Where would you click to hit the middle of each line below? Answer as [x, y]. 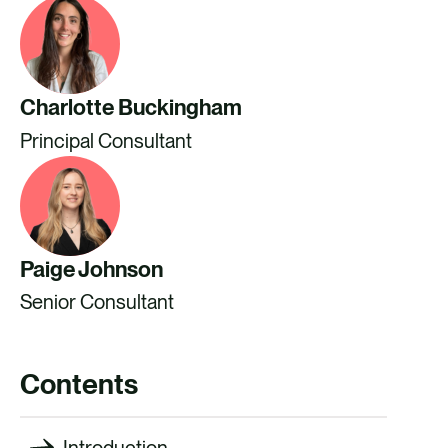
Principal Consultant [106, 140]
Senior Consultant [97, 302]
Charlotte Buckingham [131, 107]
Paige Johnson [91, 268]
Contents [79, 384]
